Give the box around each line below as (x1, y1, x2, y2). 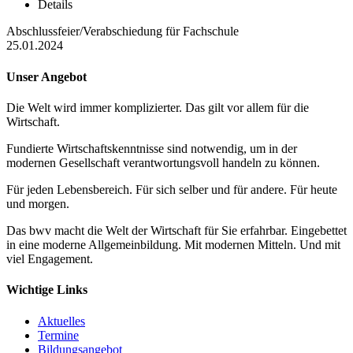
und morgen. (6, 197, 69, 210)
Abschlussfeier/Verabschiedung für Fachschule (6, 24, 239, 39)
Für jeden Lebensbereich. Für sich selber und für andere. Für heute (6, 183, 337, 196)
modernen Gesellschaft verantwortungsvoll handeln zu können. (6, 156, 320, 169)
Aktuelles (38, 314, 85, 328)
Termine (38, 328, 79, 342)
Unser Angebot (6, 69, 87, 84)
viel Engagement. (6, 252, 93, 266)
